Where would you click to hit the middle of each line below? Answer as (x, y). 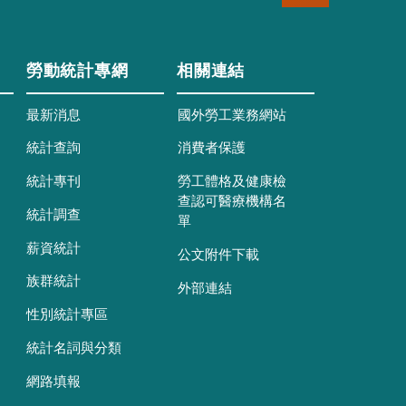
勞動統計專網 (77, 72)
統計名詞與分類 (74, 348)
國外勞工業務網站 (232, 115)
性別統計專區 (68, 315)
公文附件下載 (218, 255)
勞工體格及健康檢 (232, 182)
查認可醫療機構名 (232, 202)
